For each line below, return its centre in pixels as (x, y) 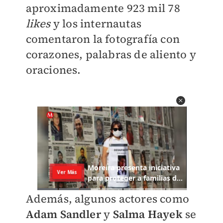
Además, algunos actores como (108, 199)
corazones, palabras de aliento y (111, 55)
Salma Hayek (148, 214)
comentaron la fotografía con (103, 39)
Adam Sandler (63, 214)
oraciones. (53, 70)
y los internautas (96, 24)
